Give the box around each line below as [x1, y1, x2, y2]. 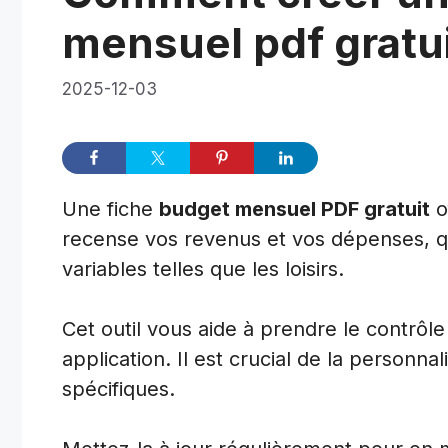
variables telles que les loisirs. [62, 256, 344, 281]
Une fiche [62, 196, 159, 221]
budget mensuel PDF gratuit [159, 196, 430, 221]
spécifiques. [62, 376, 175, 401]
